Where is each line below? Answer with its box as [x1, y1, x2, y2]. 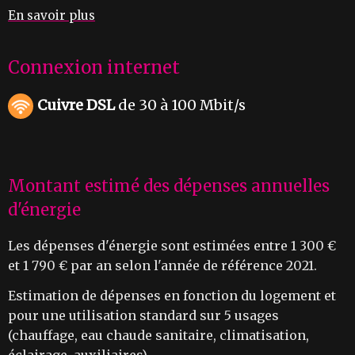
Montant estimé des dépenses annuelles [8, 176, 330, 197]
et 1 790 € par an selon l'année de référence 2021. [8, 258, 317, 274]
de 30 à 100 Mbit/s [115, 96, 246, 115]
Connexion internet [8, 56, 180, 79]
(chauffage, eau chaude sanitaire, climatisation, [8, 327, 309, 344]
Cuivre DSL [37, 96, 115, 115]
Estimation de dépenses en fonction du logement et [8, 288, 336, 304]
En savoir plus [8, 8, 95, 24]
